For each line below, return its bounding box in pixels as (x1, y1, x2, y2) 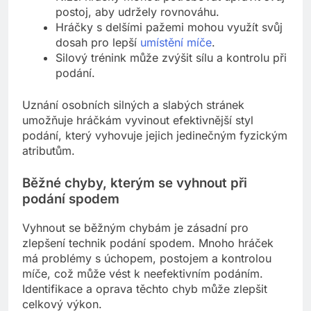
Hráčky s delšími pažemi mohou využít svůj (56, 20, 283, 35)
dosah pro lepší (56, 35, 140, 50)
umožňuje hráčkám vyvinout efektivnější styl (22, 113, 253, 128)
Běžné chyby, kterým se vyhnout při (22, 175, 247, 192)
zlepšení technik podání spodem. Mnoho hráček (22, 235, 274, 250)
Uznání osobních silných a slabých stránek (22, 98, 244, 112)
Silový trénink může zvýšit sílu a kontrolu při (56, 51, 287, 65)
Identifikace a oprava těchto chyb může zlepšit (22, 281, 267, 296)
